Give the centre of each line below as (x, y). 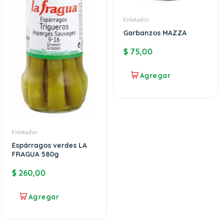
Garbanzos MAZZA (155, 33)
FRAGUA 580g (35, 154)
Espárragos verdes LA (49, 146)
